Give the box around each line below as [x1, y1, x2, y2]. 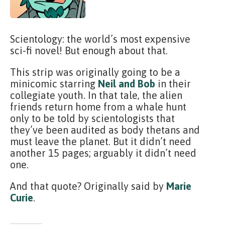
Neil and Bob [98, 78, 155, 89]
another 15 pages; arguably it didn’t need [10, 147, 196, 159]
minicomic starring [10, 78, 98, 89]
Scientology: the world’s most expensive [10, 33, 190, 45]
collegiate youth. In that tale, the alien [10, 89, 182, 101]
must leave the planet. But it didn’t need [10, 136, 191, 147]
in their [155, 78, 191, 89]
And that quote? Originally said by [10, 180, 166, 192]
